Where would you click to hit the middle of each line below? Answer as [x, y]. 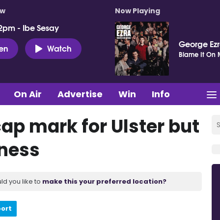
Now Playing [137, 11]
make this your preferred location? [104, 181]
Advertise [80, 94]
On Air [28, 94]
